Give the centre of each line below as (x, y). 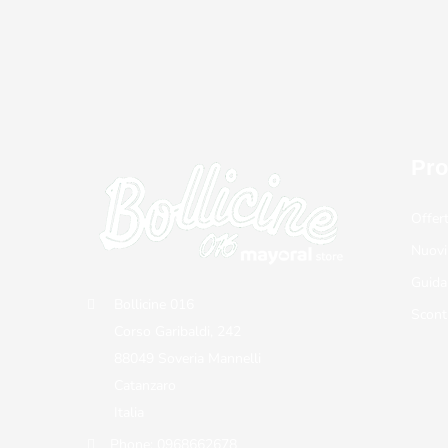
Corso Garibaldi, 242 (177, 331)
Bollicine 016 (154, 304)
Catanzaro (145, 385)
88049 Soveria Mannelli (187, 358)
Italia (129, 412)
